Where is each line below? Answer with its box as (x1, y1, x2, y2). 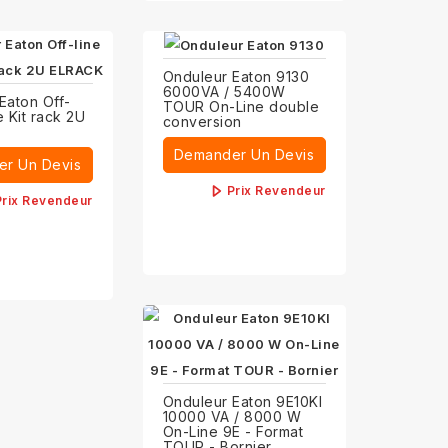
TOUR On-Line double (162, 98, 320, 116)
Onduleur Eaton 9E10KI (162, 393, 323, 411)
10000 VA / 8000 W (162, 408, 302, 426)
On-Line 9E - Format (162, 423, 304, 441)
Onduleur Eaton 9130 (162, 68, 310, 86)
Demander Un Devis (173, 146, 315, 164)
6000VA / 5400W (162, 83, 286, 101)
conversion (162, 113, 242, 131)
